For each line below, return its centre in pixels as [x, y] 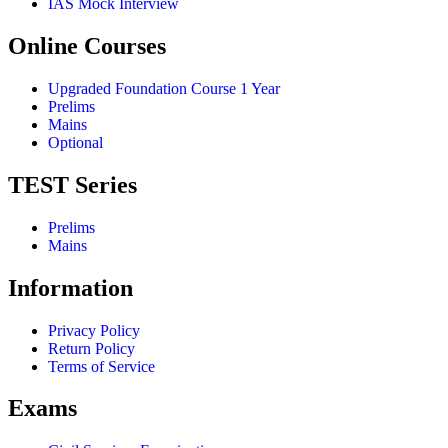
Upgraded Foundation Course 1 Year [164, 88]
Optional [75, 142]
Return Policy [91, 348]
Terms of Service [101, 366]
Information [70, 287]
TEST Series [72, 184]
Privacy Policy [94, 330]
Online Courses [87, 46]
